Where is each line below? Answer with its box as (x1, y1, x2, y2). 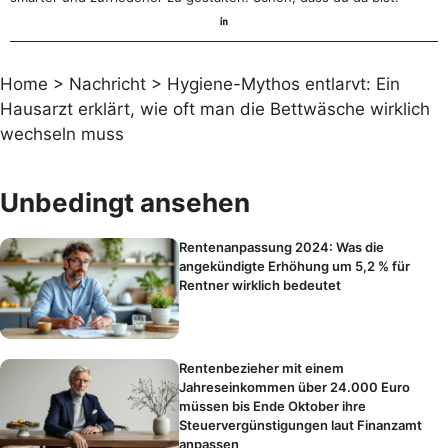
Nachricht (69, 73, 146, 94)
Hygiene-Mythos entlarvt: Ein (167, 73, 400, 94)
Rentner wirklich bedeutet (179, 276, 342, 293)
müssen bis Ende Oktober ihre (179, 397, 367, 414)
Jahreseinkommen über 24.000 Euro (179, 378, 411, 395)
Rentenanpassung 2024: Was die (179, 238, 385, 255)
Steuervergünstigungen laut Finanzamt (179, 416, 423, 433)
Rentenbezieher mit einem (179, 359, 345, 376)
